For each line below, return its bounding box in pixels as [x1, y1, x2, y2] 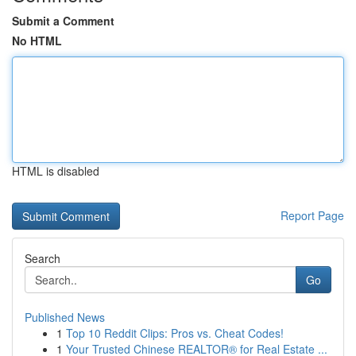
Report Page [281, 207, 344, 223]
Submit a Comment [12, 13, 114, 29]
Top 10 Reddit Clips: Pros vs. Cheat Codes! [66, 325, 284, 341]
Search [25, 250, 60, 266]
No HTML [12, 33, 62, 48]
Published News [25, 309, 105, 325]
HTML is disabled [12, 163, 99, 179]
